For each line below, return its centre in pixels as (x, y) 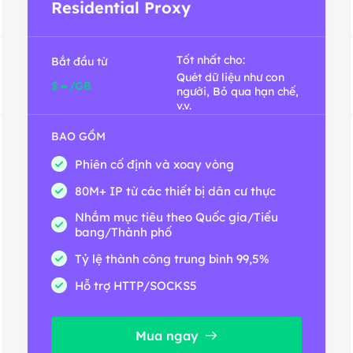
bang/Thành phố (123, 232)
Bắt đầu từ (79, 61)
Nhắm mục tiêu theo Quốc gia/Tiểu (176, 217)
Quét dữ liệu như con (230, 77)
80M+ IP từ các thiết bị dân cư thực (175, 191)
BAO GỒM (78, 136)
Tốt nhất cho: (211, 60)
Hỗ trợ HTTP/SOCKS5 (136, 285)
